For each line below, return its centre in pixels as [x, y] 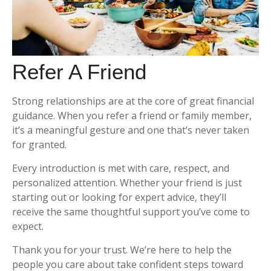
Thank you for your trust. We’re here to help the [122, 250]
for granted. [39, 145]
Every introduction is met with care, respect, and [121, 168]
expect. [28, 226]
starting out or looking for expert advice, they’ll [119, 197]
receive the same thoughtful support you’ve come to [131, 212]
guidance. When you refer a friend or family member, [132, 116]
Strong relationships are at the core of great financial [133, 101]
